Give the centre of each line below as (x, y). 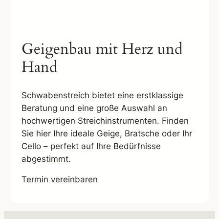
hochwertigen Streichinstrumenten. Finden (105, 120)
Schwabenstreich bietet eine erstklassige (102, 95)
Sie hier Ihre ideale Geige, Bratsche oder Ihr (107, 133)
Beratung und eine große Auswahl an (94, 108)
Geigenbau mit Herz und (102, 49)
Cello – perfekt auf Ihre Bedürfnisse (91, 146)
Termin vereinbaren (59, 180)
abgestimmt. (46, 159)
